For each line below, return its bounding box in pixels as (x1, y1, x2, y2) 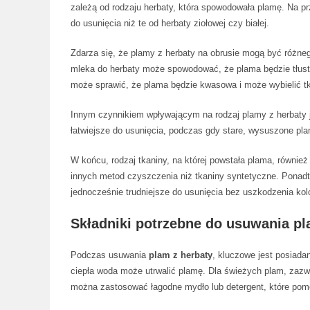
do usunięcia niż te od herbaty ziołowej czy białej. (71, 18, 269, 28)
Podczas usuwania (71, 250, 149, 260)
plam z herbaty (149, 250, 212, 260)
